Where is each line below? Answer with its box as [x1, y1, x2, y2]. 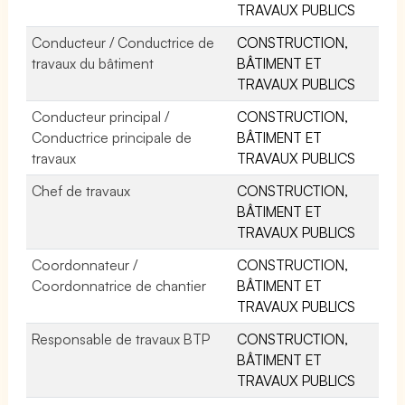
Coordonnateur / [32, 255, 138, 274]
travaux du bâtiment [32, 53, 155, 72]
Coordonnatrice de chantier [32, 276, 207, 295]
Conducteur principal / [32, 107, 170, 126]
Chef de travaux [32, 181, 131, 200]
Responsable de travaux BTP [32, 329, 211, 348]
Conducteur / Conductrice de [32, 33, 215, 52]
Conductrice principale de [32, 127, 193, 146]
